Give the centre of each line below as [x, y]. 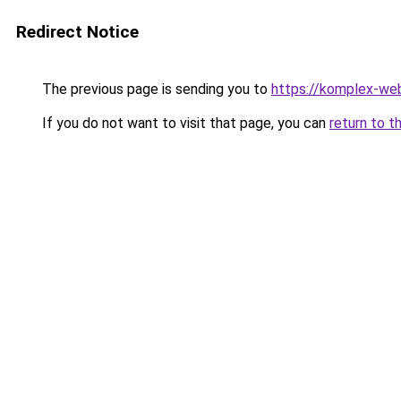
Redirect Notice [77, 32]
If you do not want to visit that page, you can [184, 123]
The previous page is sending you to [155, 89]
